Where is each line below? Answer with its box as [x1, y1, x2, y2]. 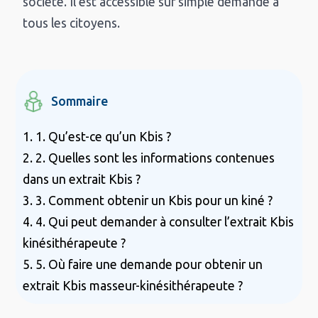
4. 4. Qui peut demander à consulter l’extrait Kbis [23, 215, 295, 229]
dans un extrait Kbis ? [23, 172, 141, 187]
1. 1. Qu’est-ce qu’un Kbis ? [23, 130, 172, 144]
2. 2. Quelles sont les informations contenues [23, 151, 275, 165]
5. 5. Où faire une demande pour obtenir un [23, 258, 263, 272]
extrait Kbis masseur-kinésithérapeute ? [23, 279, 243, 293]
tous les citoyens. [23, 16, 121, 31]
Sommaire [51, 94, 109, 109]
